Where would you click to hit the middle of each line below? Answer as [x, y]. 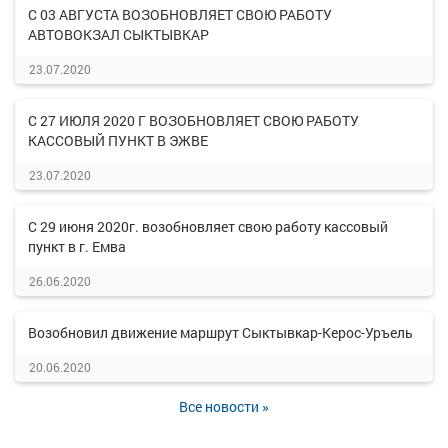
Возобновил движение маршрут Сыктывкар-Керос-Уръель [220, 332]
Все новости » [224, 406]
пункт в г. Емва [77, 246]
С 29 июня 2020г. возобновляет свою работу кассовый [208, 226]
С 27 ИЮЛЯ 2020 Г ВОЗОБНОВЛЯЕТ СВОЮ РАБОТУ [193, 120]
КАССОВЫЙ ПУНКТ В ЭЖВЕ [118, 140]
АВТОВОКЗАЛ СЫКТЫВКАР [118, 34]
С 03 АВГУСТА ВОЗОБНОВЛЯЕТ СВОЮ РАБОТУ [180, 14]
